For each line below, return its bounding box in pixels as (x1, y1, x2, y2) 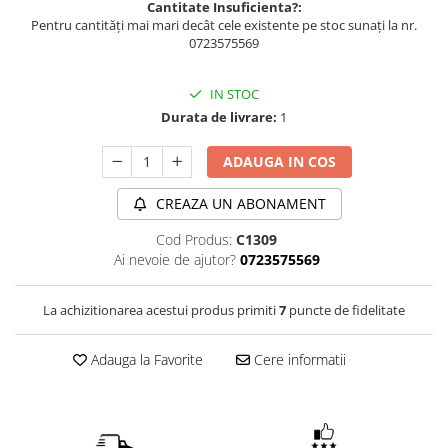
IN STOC (207, 85, 259, 103)
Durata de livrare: (161, 108, 277, 126)
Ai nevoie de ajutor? (113, 250, 236, 269)
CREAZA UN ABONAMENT (151, 194, 326, 213)
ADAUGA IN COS (223, 152, 337, 171)
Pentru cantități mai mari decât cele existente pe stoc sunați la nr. (31, 16, 417, 34)
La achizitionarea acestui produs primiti (43, 301, 279, 319)
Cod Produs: (156, 230, 232, 249)
